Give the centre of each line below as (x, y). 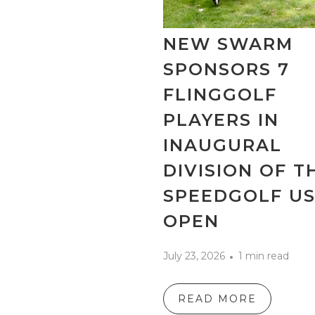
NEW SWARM (228, 44)
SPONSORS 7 (226, 70)
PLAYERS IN (221, 120)
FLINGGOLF (220, 95)
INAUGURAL (223, 146)
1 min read (264, 256)
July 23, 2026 (194, 256)
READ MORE (217, 299)
